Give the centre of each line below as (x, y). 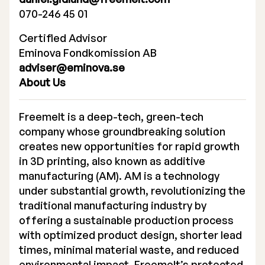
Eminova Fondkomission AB (88, 53)
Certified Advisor (63, 38)
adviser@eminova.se (72, 67)
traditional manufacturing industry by (113, 205)
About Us (42, 82)
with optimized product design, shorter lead (130, 235)
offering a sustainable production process (126, 220)
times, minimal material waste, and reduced (129, 250)
